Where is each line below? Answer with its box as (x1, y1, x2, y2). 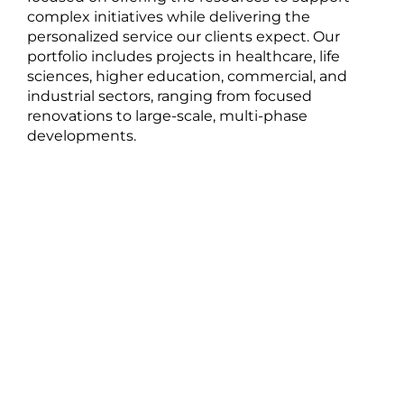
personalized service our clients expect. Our (27, 27, 340, 45)
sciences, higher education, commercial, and (27, 67, 347, 85)
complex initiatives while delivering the (27, 7, 310, 25)
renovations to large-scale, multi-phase (27, 106, 308, 124)
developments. (27, 126, 136, 144)
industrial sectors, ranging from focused (27, 87, 312, 105)
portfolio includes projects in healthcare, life (27, 47, 340, 65)
